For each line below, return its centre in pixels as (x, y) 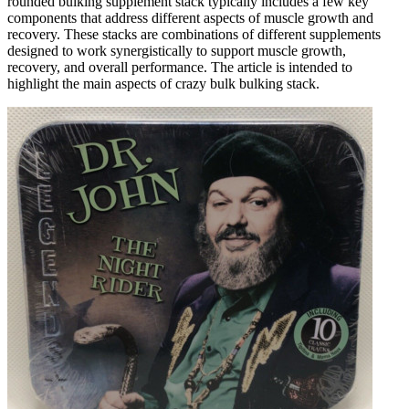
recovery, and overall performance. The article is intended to (180, 67)
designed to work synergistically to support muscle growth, (177, 50)
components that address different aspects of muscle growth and (190, 17)
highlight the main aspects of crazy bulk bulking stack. (163, 83)
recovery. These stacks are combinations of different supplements (194, 34)
